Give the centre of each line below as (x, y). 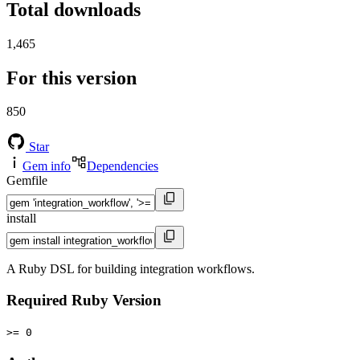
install (21, 219)
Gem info (47, 166)
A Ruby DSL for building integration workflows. (131, 269)
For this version (72, 78)
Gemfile (27, 181)
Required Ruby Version (84, 301)
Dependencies (123, 166)
